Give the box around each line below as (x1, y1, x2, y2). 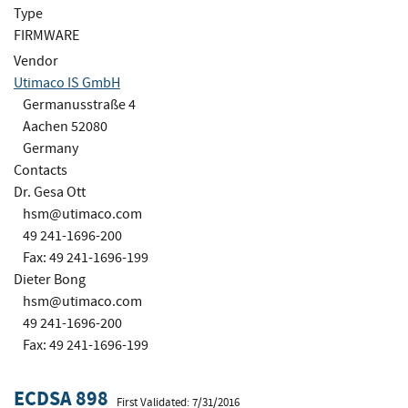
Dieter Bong (14, 270, 86, 289)
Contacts (14, 160, 67, 179)
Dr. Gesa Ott (14, 182, 86, 201)
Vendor (14, 51, 58, 70)
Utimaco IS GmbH (14, 73, 120, 92)
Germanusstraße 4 (23, 95, 136, 114)
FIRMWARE (14, 25, 79, 45)
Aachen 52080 (23, 117, 107, 136)
